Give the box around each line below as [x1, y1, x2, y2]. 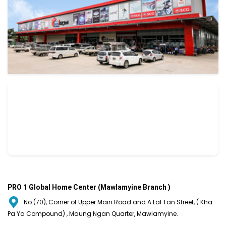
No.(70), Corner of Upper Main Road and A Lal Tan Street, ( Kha [24, 197, 212, 206]
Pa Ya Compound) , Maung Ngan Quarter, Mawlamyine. [8, 209, 178, 218]
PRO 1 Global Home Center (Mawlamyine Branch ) [8, 183, 171, 191]
